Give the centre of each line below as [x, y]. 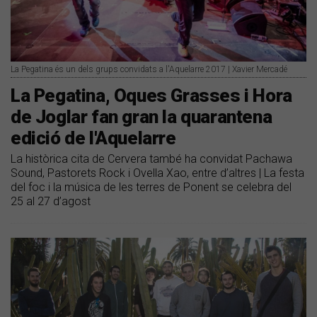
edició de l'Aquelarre [93, 138]
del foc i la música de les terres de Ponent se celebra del [151, 187]
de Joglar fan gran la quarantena [142, 116]
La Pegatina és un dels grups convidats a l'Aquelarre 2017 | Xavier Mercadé [149, 69]
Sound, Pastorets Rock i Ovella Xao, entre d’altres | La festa [157, 173]
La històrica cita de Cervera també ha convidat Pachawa [151, 158]
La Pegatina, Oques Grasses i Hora [151, 95]
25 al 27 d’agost [51, 201]
